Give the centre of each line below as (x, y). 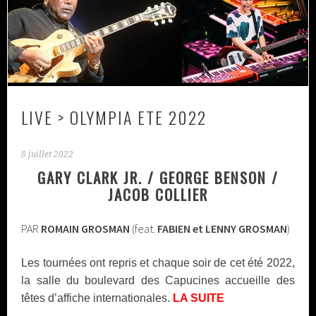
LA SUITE (199, 298)
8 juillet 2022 (48, 154)
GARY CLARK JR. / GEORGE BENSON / (158, 177)
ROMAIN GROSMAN (86, 228)
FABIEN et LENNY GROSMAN (223, 228)
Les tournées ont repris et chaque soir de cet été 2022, (158, 262)
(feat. (144, 228)
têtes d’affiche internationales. (97, 298)
